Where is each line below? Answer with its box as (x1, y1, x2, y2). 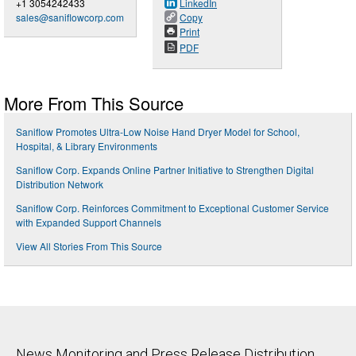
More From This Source (4, 90, 184, 115)
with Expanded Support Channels (16, 215, 161, 229)
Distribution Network (16, 176, 103, 191)
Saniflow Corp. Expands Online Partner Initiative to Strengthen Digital (16, 162, 314, 176)
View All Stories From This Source (16, 238, 162, 253)
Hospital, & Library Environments (16, 138, 157, 153)
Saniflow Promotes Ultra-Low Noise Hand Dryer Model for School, (16, 124, 300, 138)
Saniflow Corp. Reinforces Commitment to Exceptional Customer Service (16, 200, 329, 215)
